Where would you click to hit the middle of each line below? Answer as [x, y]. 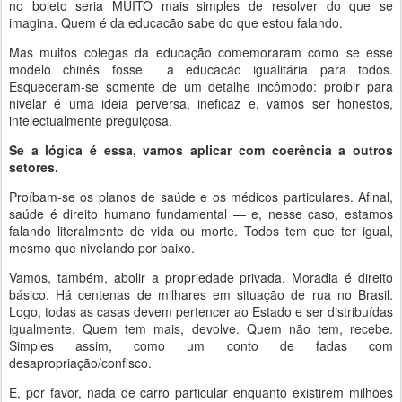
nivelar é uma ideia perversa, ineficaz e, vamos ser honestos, [201, 103]
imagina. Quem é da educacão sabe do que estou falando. [176, 22]
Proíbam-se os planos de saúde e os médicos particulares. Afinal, [201, 197]
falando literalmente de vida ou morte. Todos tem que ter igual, [201, 231]
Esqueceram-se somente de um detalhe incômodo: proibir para [201, 86]
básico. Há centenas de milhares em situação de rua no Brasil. [201, 294]
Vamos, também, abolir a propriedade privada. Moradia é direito [201, 277]
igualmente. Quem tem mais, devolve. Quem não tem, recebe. [201, 328]
